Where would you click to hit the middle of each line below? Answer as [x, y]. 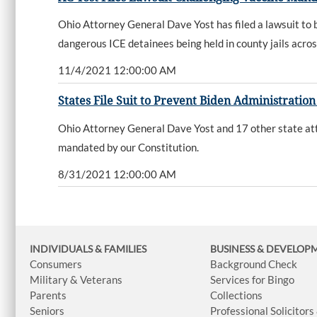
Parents [48, 295]
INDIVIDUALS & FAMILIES [88, 249]
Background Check [254, 264]
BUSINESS [234, 249]
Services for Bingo [253, 280]
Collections [237, 295]
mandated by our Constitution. [128, 147]
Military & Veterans [76, 280]
